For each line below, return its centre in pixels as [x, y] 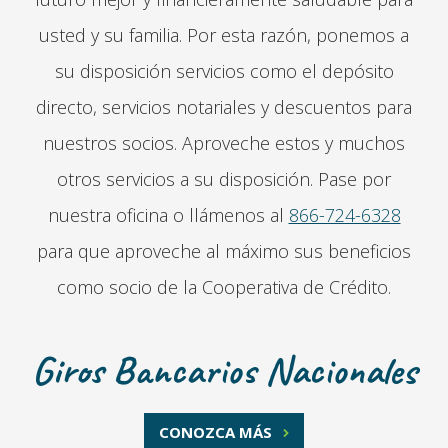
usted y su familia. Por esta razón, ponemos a [224, 34]
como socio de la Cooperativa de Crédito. [224, 286]
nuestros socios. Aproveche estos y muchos [224, 142]
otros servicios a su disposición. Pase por [224, 178]
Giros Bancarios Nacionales [224, 369]
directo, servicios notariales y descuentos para [224, 106]
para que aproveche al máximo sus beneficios [224, 250]
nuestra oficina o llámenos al [168, 214]
